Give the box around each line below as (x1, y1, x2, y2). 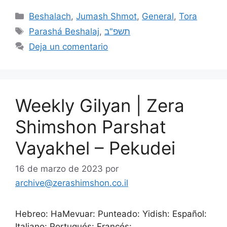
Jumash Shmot (76, 11, 137, 21)
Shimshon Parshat (15, 116, 166, 137)
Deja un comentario (29, 41, 108, 52)
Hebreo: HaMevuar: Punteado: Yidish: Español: (15, 209, 207, 219)
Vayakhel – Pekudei (15, 137, 175, 159)
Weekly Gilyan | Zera (15, 94, 184, 116)
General (142, 11, 174, 21)
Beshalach (29, 11, 71, 21)
